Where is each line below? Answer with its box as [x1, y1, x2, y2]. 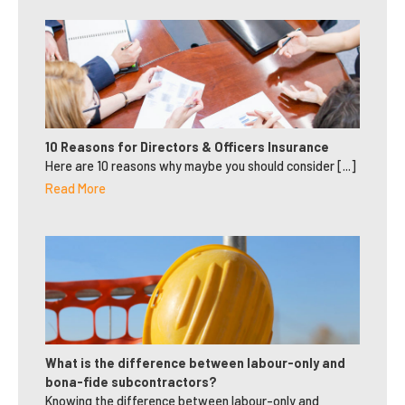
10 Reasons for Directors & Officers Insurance [45, 138, 329, 155]
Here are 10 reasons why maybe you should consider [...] [45, 157, 356, 174]
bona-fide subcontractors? [45, 373, 217, 390]
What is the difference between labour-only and [45, 354, 345, 371]
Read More [45, 180, 106, 196]
